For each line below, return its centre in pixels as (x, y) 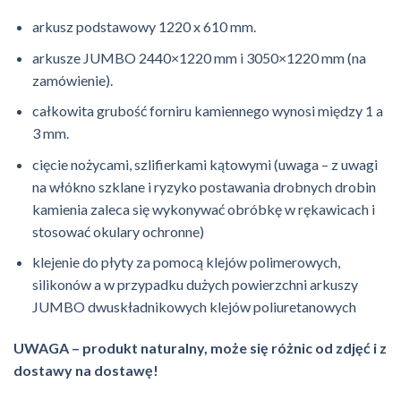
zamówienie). (72, 80)
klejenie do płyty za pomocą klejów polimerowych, (186, 262)
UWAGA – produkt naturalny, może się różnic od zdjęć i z (200, 348)
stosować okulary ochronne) (118, 231)
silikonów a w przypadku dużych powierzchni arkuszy (195, 285)
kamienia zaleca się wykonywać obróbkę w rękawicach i (203, 209)
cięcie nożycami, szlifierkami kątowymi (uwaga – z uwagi (205, 164)
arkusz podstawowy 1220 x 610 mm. (144, 26)
